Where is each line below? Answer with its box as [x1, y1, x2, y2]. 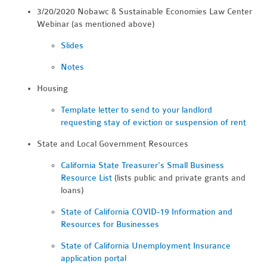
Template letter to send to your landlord [61, 105, 213, 116]
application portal [61, 253, 127, 264]
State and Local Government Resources [37, 139, 191, 150]
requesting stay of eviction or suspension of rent [61, 117, 247, 128]
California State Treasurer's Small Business [61, 160, 225, 171]
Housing [37, 83, 69, 94]
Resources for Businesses [61, 219, 160, 230]
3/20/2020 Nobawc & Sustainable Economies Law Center [37, 7, 253, 17]
